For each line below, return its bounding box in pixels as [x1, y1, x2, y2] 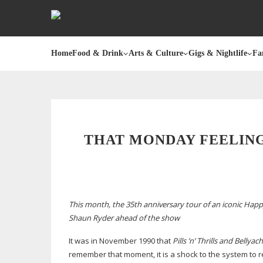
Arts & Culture [129, 49, 183, 58]
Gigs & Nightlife [188, 49, 247, 58]
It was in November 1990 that [69, 235, 173, 246]
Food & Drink [72, 49, 123, 58]
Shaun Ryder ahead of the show [69, 213, 180, 223]
